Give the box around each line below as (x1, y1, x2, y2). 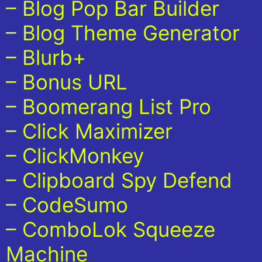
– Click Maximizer (6, 119, 173, 144)
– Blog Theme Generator (6, 20, 240, 46)
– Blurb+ (6, 45, 86, 70)
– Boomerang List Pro (6, 94, 211, 119)
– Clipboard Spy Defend (6, 168, 232, 193)
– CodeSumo (6, 192, 128, 218)
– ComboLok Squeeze (6, 217, 215, 242)
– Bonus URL (6, 70, 127, 95)
